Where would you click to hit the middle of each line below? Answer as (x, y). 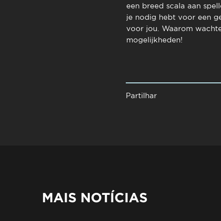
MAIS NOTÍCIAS (95, 197)
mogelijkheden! (154, 40)
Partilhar (141, 95)
